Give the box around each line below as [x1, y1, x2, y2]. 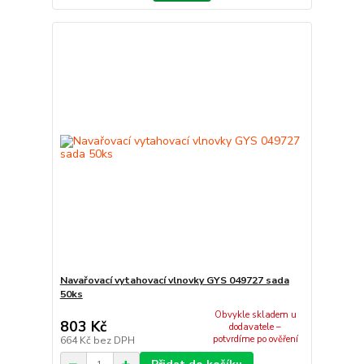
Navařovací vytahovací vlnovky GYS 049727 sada [59, 273, 289, 287]
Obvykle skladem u [214, 308, 297, 321]
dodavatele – [229, 320, 282, 333]
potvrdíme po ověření [212, 332, 298, 345]
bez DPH [93, 334, 135, 348]
